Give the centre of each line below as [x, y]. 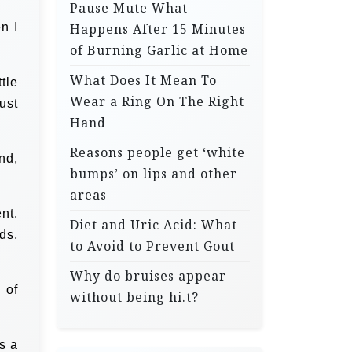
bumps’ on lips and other [154, 174]
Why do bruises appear [148, 276]
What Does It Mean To [143, 80]
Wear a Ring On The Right [157, 101]
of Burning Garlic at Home [159, 50]
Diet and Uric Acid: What [154, 225]
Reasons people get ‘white [158, 152]
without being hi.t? [134, 297]
